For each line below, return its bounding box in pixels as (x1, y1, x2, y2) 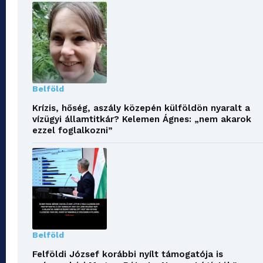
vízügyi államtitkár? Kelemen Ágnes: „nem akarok (32, 113, 251, 124)
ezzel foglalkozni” (32, 124, 113, 136)
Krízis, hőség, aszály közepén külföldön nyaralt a (32, 102, 250, 113)
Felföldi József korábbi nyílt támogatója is (32, 249, 223, 260)
